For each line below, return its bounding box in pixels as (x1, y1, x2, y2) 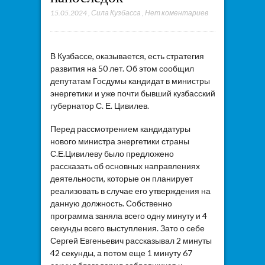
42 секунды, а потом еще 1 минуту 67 (50, 247, 192, 258)
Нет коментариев (144, 8, 208, 17)
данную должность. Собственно (50, 198, 172, 208)
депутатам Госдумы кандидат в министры (50, 76, 210, 86)
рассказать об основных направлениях (50, 160, 200, 171)
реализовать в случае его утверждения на (50, 185, 211, 196)
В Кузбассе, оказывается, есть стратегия (50, 51, 204, 62)
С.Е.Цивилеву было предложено (50, 148, 174, 159)
